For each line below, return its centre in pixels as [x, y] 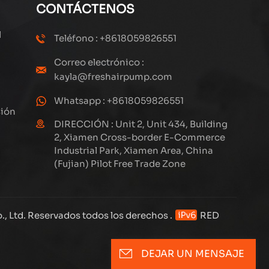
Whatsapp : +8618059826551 [119, 101]
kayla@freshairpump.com [113, 77]
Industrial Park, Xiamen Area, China [134, 151]
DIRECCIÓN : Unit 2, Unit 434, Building [141, 124]
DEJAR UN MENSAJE [192, 254]
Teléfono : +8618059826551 [116, 38]
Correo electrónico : [99, 62]
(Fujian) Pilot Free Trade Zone [120, 164]
